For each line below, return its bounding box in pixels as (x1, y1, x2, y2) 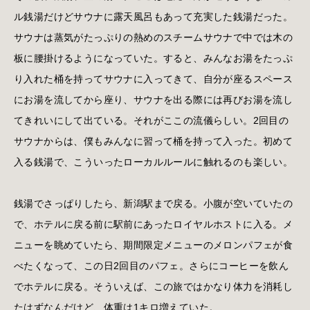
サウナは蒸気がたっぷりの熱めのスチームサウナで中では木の (14, 31, 293, 43)
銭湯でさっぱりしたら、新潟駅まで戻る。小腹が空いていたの (14, 197, 293, 209)
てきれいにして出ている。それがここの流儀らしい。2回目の (14, 114, 289, 126)
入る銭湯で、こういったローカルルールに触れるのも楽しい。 (14, 156, 293, 167)
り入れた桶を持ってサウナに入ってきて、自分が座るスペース (14, 73, 293, 84)
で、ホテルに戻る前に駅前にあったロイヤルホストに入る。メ (14, 218, 293, 230)
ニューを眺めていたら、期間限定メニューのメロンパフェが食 (14, 239, 293, 250)
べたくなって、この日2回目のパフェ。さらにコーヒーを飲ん (14, 259, 289, 271)
